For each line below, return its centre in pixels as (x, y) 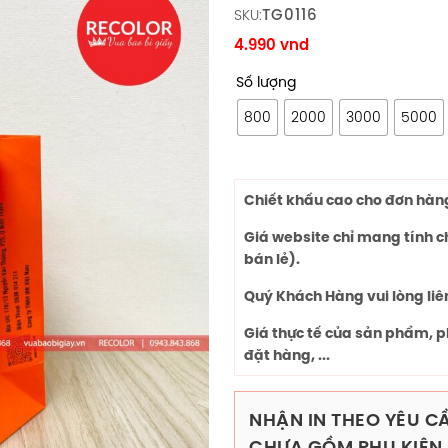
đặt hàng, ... (287, 355)
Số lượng (266, 82)
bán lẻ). (272, 259)
